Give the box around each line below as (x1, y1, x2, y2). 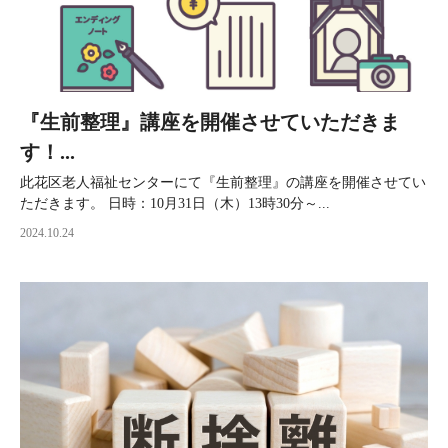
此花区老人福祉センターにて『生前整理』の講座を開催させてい (20, 175, 426, 191)
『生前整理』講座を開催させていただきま (20, 111, 400, 134)
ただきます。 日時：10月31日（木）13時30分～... (20, 196, 330, 212)
